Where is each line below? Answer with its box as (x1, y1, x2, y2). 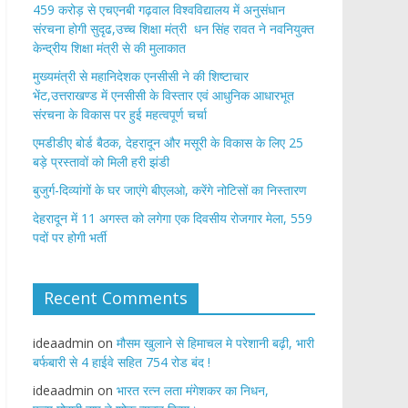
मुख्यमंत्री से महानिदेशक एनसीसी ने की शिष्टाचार (33, 67, 249, 85)
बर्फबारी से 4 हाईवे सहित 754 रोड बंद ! (33, 353, 210, 371)
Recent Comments (44, 287, 188, 309)
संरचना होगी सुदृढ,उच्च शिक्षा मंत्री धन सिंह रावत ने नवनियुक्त (33, 20, 314, 37)
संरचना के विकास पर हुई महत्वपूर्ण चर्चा (33, 106, 207, 123)
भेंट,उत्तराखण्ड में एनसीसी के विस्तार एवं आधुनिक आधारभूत (33, 87, 294, 104)
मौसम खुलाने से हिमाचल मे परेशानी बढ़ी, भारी (117, 334, 314, 352)
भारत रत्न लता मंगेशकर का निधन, (117, 382, 269, 399)
